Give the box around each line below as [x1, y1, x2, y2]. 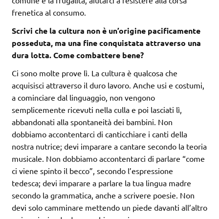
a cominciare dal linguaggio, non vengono [12, 92, 155, 103]
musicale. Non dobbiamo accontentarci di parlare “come [12, 153, 205, 164]
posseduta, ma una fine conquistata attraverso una [12, 38, 201, 48]
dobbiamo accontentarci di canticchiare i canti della [12, 129, 187, 139]
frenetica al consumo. [12, 7, 86, 18]
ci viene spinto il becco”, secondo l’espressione [12, 166, 173, 176]
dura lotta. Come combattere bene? [12, 50, 144, 61]
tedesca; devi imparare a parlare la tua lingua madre [12, 178, 191, 188]
